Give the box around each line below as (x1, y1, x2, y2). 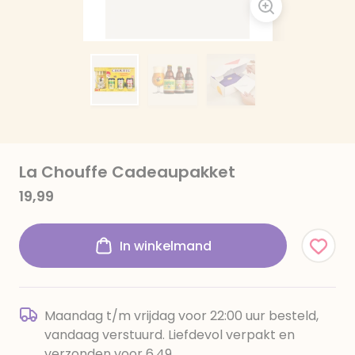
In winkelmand (120, 236, 212, 255)
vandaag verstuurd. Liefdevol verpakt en (44, 326, 295, 344)
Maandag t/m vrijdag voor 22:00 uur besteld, (44, 307, 319, 325)
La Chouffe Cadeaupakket (19, 161, 235, 183)
